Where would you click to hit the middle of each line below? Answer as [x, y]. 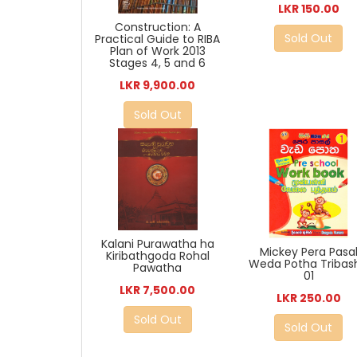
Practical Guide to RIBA [158, 39]
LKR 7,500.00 [158, 290]
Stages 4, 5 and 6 [158, 63]
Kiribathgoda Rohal [157, 256]
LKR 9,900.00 [158, 85]
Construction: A [157, 27]
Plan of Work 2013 [157, 51]
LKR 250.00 [308, 298]
